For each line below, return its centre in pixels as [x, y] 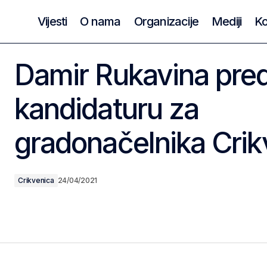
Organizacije [166, 21]
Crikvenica [36, 180]
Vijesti [52, 21]
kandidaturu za [107, 109]
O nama [100, 21]
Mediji [227, 21]
